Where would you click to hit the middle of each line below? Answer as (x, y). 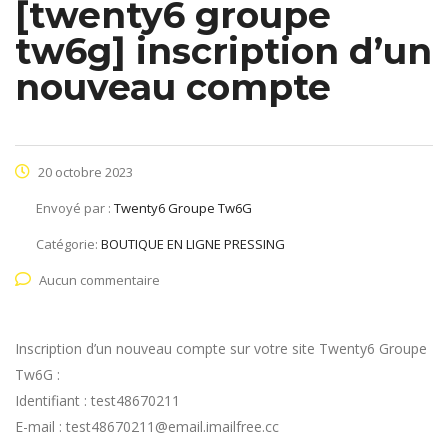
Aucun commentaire (99, 280)
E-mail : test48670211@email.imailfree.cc (147, 427)
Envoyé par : (75, 208)
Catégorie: (68, 244)
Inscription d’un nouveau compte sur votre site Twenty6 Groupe (221, 349)
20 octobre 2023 (84, 172)
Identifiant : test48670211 (97, 401)
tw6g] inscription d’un (223, 51)
